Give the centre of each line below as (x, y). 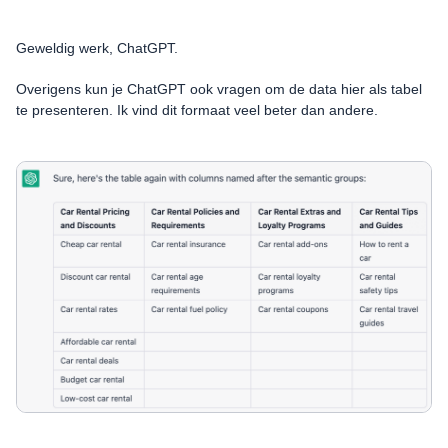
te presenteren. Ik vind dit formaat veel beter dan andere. (197, 109)
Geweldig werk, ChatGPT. (97, 47)
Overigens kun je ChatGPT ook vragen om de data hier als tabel (219, 88)
